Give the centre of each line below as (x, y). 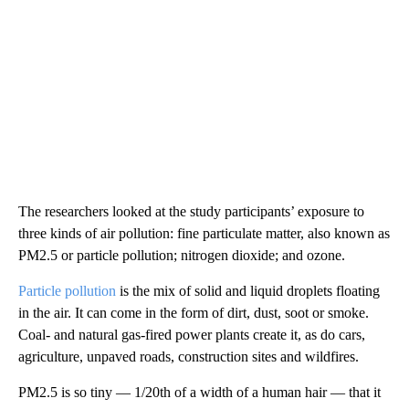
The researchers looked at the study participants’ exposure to (191, 212)
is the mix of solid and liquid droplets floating (248, 291)
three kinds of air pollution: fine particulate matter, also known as (204, 234)
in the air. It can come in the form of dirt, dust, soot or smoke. (194, 313)
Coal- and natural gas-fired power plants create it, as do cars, (192, 335)
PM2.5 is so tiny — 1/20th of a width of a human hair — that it (199, 393)
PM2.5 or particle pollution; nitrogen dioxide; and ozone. (182, 256)
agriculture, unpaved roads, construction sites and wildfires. (189, 357)
